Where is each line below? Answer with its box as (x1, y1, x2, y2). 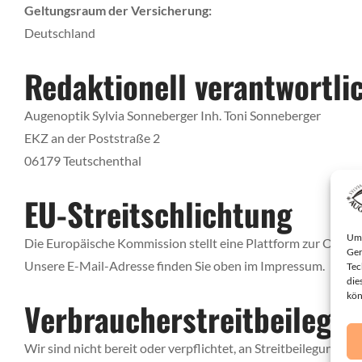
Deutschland (24, 24, 95, 40)
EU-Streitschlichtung (24, 189, 293, 237)
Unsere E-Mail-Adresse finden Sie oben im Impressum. (24, 257, 325, 273)
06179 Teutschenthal (24, 152, 141, 168)
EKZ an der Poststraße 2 (24, 129, 160, 145)
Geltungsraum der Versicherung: (24, 2, 212, 18)
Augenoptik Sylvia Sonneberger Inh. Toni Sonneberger (24, 107, 321, 123)
